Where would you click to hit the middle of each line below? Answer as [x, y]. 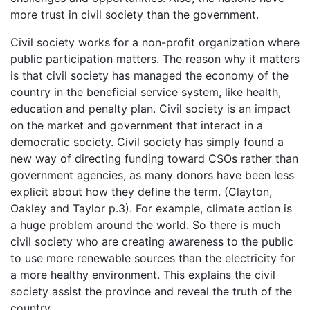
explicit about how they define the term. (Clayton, [141, 192]
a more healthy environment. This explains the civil [143, 275]
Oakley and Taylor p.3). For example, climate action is [151, 208]
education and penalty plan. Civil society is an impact [151, 109]
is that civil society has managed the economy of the [149, 75]
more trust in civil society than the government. [135, 15]
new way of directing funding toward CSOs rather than [154, 158]
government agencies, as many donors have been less [152, 175]
